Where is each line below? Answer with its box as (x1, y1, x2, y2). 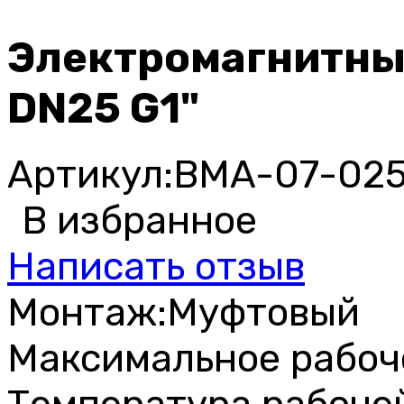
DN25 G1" (7, 82, 199, 133)
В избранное (22, 197, 257, 243)
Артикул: (7, 151, 173, 197)
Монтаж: (7, 289, 167, 335)
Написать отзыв (7, 243, 305, 289)
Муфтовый (167, 289, 360, 335)
